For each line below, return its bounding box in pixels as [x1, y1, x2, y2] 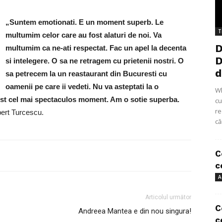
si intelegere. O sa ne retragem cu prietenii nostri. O [5, 56, 184, 65]
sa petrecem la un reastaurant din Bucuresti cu [5, 69, 167, 78]
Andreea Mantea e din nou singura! [78, 207, 191, 216]
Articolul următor [145, 194, 191, 201]
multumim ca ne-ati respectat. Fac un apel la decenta [5, 44, 186, 52]
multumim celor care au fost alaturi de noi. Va [5, 31, 162, 39]
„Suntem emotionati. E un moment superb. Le [5, 18, 164, 26]
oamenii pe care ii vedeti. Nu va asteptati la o [5, 82, 159, 91]
